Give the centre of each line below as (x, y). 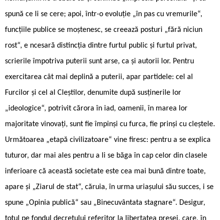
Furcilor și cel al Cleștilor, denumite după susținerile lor (93, 93)
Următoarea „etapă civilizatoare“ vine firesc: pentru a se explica (108, 140)
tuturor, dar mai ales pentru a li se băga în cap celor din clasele (106, 155)
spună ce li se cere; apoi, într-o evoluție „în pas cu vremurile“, (104, 14)
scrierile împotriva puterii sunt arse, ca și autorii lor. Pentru (99, 61)
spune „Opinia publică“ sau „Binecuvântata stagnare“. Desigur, (105, 203)
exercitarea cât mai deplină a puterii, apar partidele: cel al (99, 77)
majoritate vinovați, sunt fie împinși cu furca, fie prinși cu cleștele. (110, 124)
